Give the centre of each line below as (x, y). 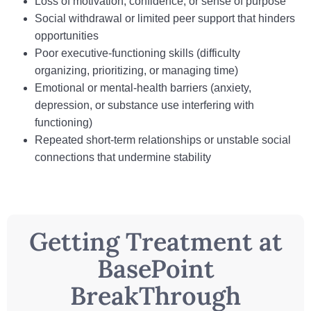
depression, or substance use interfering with (144, 105)
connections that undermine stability (123, 157)
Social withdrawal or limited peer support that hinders (165, 18)
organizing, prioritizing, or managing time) (136, 70)
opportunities (67, 36)
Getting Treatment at (155, 242)
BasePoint (155, 269)
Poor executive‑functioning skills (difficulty (137, 53)
